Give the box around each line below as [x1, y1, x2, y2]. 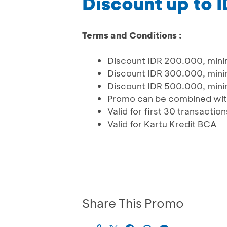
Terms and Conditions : [82, 29, 182, 41]
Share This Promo [82, 195, 184, 211]
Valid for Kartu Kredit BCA [107, 118, 216, 130]
